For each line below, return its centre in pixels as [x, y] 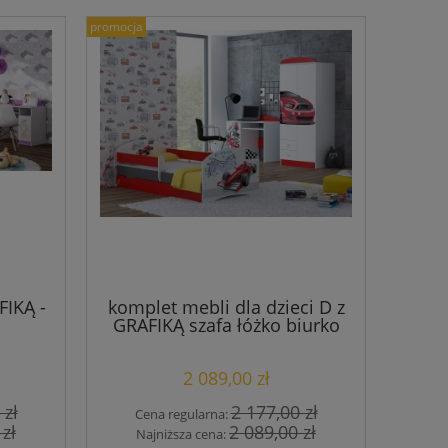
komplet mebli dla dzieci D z [226, 307]
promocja [116, 27]
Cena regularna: [182, 413]
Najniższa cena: [182, 433]
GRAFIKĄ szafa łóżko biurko [226, 325]
